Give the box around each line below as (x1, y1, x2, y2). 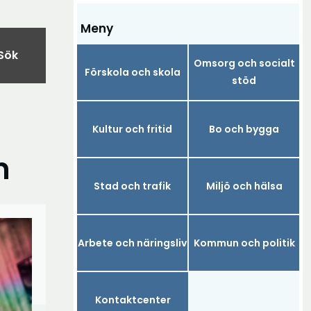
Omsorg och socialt (193, 56, 295, 70)
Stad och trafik (94, 178, 171, 193)
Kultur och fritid (92, 121, 172, 136)
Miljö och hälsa (205, 178, 283, 193)
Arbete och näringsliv (78, 235, 187, 250)
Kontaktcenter (94, 292, 171, 307)
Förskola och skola (84, 65, 180, 79)
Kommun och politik (193, 235, 295, 250)
